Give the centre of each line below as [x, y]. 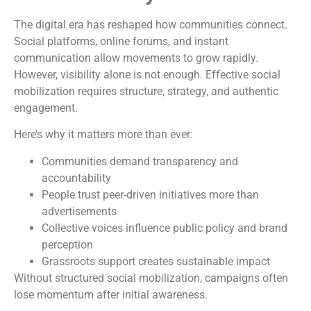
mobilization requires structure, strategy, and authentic [146, 91]
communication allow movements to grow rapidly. [136, 58]
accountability [76, 178]
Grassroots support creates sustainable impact [156, 261]
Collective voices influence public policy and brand [165, 228]
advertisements [79, 211]
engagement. [46, 108]
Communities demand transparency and [140, 161]
